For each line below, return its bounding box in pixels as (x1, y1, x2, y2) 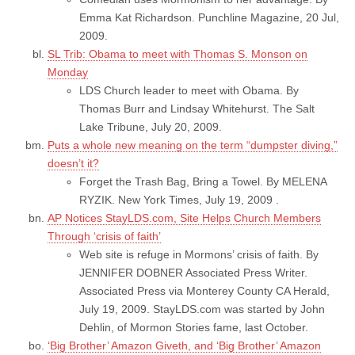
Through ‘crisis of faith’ (48, 229, 161, 242)
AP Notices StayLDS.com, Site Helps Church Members (48, 211, 321, 224)
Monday (48, 65, 88, 78)
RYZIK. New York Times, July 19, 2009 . (79, 193, 279, 206)
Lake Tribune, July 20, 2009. (79, 120, 222, 133)
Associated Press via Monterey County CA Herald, (79, 284, 330, 297)
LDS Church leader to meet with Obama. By (79, 83, 299, 97)
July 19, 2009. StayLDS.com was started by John (79, 302, 325, 315)
